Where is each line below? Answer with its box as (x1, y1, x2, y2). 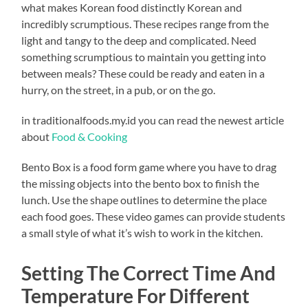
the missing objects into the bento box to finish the (21, 176, 260, 190)
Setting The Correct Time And (21, 261, 276, 285)
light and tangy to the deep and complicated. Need (21, 33, 257, 47)
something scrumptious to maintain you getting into (21, 49, 267, 63)
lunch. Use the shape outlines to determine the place (21, 192, 267, 206)
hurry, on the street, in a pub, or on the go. (21, 82, 216, 96)
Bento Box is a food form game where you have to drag (21, 159, 277, 173)
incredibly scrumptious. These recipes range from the (21, 16, 269, 30)
